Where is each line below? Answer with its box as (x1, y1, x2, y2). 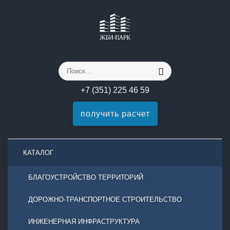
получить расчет (80, 109, 150, 118)
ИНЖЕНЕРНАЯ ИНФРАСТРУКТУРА (28, 218, 140, 225)
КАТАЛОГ (23, 149, 53, 157)
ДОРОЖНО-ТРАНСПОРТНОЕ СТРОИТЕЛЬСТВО (28, 196, 182, 203)
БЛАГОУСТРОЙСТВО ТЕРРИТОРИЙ (28, 174, 143, 181)
